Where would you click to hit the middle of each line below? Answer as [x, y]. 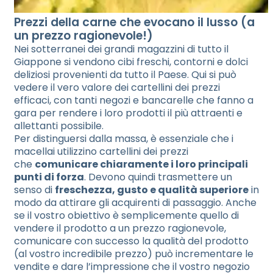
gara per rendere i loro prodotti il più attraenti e [128, 113]
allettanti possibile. [59, 126]
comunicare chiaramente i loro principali [141, 164]
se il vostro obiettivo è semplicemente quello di [126, 215]
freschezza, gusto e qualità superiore [152, 190]
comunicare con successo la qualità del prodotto [131, 241]
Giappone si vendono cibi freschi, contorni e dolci [131, 62]
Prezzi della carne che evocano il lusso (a [134, 22]
